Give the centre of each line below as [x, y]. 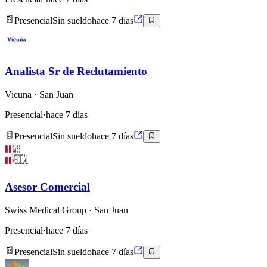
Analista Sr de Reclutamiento [76, 72]
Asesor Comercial [47, 187]
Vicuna [18, 94]
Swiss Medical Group [46, 210]
